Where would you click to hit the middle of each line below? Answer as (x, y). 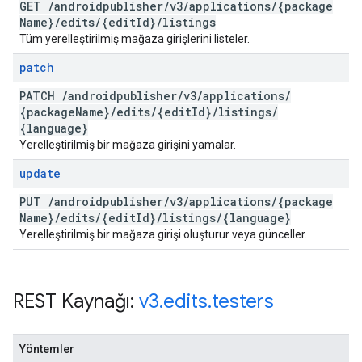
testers (243, 301)
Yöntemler (47, 349)
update (40, 173)
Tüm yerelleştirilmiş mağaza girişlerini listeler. (135, 39)
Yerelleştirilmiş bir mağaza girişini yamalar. (128, 145)
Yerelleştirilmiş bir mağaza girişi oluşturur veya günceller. (163, 234)
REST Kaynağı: (76, 301)
